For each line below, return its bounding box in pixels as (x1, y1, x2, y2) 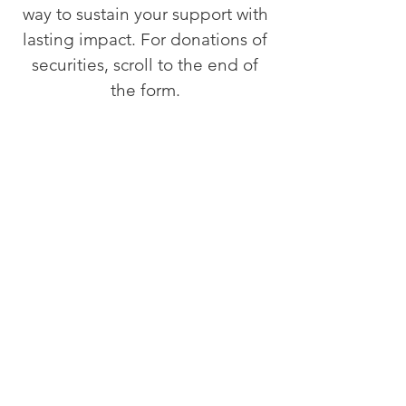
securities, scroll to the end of (32, 54, 258, 75)
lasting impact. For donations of (23, 29, 267, 50)
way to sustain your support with (22, 4, 268, 24)
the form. (110, 80, 180, 101)
